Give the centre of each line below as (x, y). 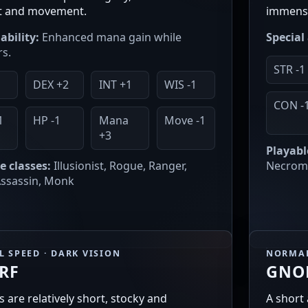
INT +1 (115, 85)
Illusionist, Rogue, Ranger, (119, 166)
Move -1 (185, 121)
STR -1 (290, 70)
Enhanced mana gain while (110, 37)
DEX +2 (51, 85)
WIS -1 (181, 85)
